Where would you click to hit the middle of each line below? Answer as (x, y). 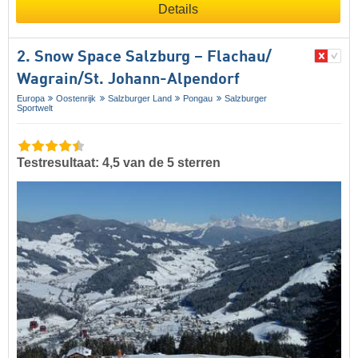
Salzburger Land (139, 99)
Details (178, 10)
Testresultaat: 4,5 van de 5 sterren (119, 163)
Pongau (198, 99)
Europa (31, 99)
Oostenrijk (76, 99)
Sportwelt (35, 108)
